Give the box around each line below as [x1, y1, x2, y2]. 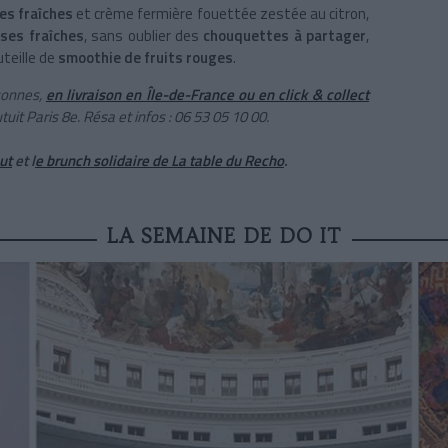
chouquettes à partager [203, 24, 366, 48]
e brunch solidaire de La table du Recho [35, 149, 284, 173]
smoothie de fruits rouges [58, 46, 233, 70]
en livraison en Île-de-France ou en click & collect [45, 83, 370, 107]
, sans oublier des [83, 24, 204, 48]
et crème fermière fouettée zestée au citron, [72, 2, 370, 26]
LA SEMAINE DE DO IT [106, 224, 342, 249]
